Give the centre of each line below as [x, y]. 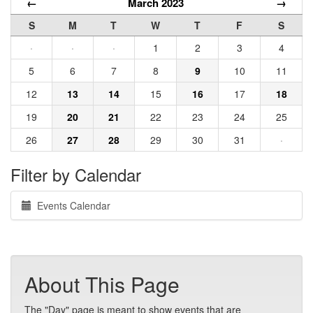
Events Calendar [71, 205]
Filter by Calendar [76, 174]
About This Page [102, 284]
